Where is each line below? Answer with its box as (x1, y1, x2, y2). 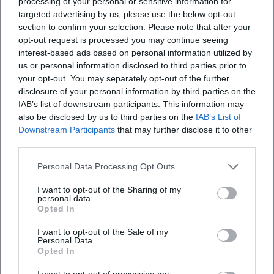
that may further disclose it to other (115, 124, 252, 135)
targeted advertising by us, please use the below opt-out (18, 9, 235, 19)
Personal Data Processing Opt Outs (37, 161, 175, 171)
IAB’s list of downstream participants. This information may (18, 98, 244, 109)
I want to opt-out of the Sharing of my (37, 184, 181, 194)
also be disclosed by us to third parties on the (18, 111, 196, 122)
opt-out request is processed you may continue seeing (18, 34, 228, 45)
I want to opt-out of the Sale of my (37, 226, 168, 237)
